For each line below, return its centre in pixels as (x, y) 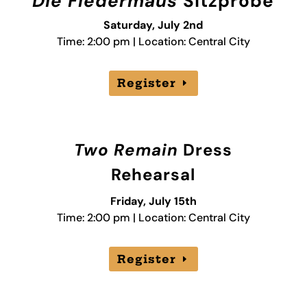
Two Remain (129, 149)
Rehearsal (153, 174)
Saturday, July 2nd (153, 25)
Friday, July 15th (153, 201)
